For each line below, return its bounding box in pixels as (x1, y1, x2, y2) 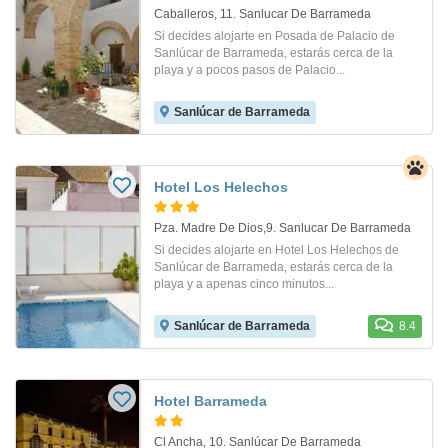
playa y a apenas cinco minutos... (154, 277, 334, 292)
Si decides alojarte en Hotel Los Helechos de (154, 243, 399, 258)
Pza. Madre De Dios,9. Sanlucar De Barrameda (154, 221, 411, 236)
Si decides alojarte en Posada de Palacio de (154, 29, 395, 44)
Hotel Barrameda (154, 393, 267, 410)
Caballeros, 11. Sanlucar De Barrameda (154, 7, 371, 22)
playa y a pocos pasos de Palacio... (154, 63, 345, 78)
